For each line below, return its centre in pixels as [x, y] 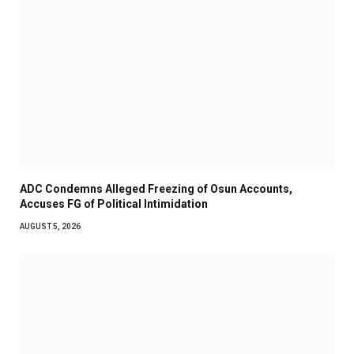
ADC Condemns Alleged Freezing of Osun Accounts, [156, 188]
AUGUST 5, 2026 [50, 226]
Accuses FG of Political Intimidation [114, 203]
